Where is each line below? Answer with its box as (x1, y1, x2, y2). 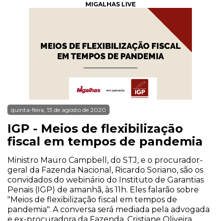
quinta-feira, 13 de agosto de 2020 (11, 106, 106, 113)
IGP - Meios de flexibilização (7, 121, 183, 136)
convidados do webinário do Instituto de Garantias (7, 175, 204, 184)
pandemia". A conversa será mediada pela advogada (7, 205, 210, 214)
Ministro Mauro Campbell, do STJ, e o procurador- (7, 155, 203, 165)
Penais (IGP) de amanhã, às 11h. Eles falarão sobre (7, 185, 199, 194)
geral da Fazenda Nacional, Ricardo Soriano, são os (7, 165, 203, 175)
